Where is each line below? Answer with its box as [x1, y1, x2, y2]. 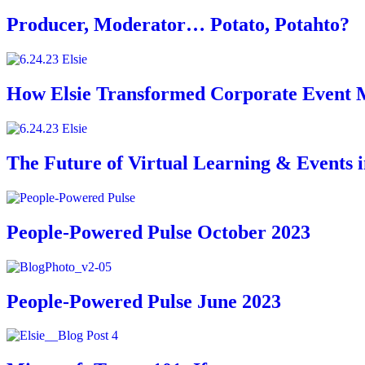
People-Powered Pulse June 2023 [7, 290, 281, 312]
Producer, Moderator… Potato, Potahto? [7, 14, 350, 36]
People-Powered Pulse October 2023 [7, 221, 310, 243]
